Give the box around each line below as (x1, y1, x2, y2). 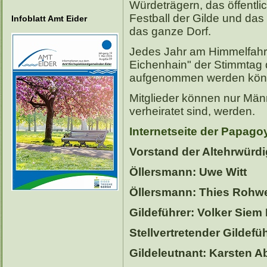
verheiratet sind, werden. (129, 104, 255, 117)
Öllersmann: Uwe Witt (129, 165, 247, 178)
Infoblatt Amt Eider (11, 14, 87, 23)
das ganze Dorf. (129, 24, 220, 38)
